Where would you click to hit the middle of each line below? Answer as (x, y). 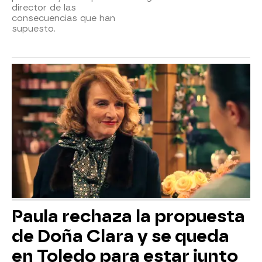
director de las (44, 8)
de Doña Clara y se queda (120, 236)
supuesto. (34, 29)
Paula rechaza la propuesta (128, 216)
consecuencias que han (63, 18)
